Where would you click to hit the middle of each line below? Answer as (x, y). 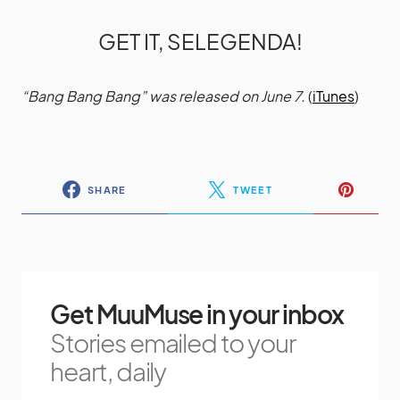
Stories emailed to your (173, 343)
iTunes (333, 96)
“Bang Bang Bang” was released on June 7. (163, 96)
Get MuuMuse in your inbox (197, 314)
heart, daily (108, 371)
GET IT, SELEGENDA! (200, 42)
